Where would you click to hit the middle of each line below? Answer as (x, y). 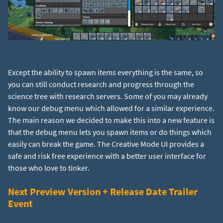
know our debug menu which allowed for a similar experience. (111, 108)
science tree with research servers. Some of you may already (108, 96)
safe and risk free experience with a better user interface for (107, 156)
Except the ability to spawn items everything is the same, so (106, 72)
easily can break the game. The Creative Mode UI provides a (106, 144)
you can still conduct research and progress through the (101, 84)
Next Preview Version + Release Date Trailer (103, 192)
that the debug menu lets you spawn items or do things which (110, 132)
